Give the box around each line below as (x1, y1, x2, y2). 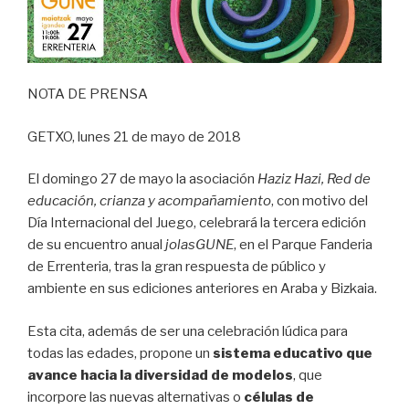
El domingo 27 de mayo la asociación (27, 171, 257, 188)
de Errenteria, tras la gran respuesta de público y (27, 258, 326, 276)
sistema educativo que (213, 344, 372, 362)
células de (244, 388, 314, 405)
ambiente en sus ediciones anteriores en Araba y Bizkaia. (27, 280, 377, 298)
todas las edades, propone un (27, 344, 213, 362)
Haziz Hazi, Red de (257, 171, 371, 188)
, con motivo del (271, 193, 368, 210)
